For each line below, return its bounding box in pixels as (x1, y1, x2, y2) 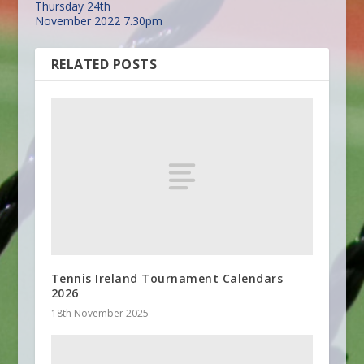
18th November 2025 (50, 305, 149, 320)
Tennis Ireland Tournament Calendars (50, 270, 284, 286)
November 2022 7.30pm (34, 13, 162, 28)
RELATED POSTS (50, 55, 158, 73)
